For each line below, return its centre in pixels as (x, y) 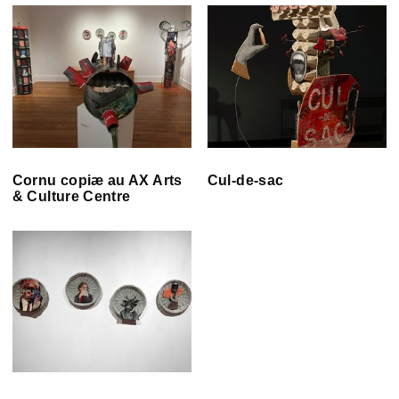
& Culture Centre (71, 197)
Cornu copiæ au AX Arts (97, 181)
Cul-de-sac (245, 181)
